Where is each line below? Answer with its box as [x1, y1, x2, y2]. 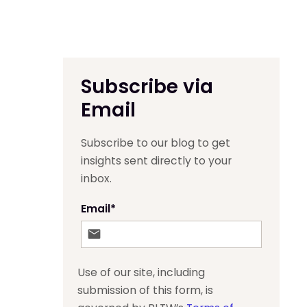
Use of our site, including [77, 264, 206, 280]
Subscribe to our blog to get [81, 134, 231, 151]
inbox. [81, 170, 112, 186]
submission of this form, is [77, 282, 214, 298]
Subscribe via [81, 73, 214, 101]
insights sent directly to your [81, 152, 232, 169]
